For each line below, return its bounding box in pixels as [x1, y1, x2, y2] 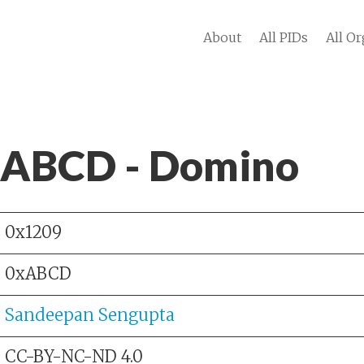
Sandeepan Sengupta [5, 305, 175, 326]
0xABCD [5, 263, 71, 284]
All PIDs [259, 29, 308, 45]
